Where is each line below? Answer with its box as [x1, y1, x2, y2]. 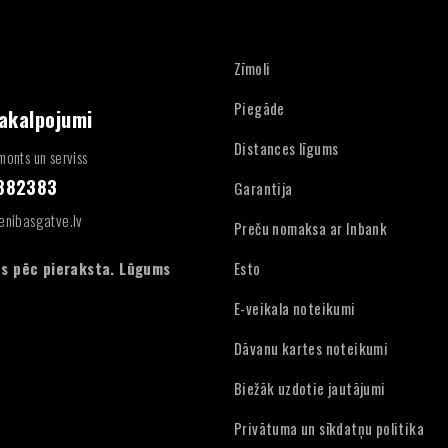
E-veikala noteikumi [234, 297, 356, 319]
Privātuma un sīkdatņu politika [234, 417, 424, 439]
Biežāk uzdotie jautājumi [234, 377, 386, 399]
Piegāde [234, 97, 285, 119]
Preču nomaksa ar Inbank [234, 217, 388, 239]
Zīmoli [234, 57, 271, 79]
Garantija [234, 177, 293, 199]
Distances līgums [234, 137, 339, 159]
